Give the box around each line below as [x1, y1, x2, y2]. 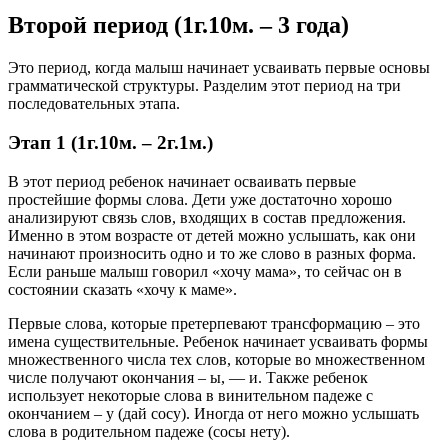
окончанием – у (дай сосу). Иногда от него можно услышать [8, 404, 419, 422]
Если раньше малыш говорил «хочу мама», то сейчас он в [8, 262, 402, 280]
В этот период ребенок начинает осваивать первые [8, 172, 356, 190]
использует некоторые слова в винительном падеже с [8, 386, 373, 404]
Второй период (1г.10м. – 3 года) [8, 12, 349, 39]
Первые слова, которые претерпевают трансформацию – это [8, 314, 420, 332]
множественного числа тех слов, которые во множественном [8, 350, 425, 368]
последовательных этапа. [8, 95, 180, 113]
